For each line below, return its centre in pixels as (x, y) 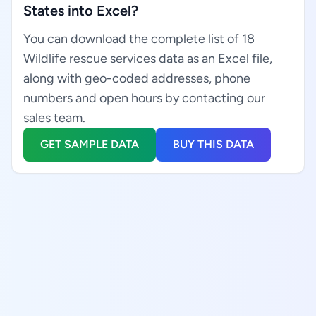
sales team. (54, 118)
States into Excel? (81, 11)
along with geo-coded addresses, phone (137, 78)
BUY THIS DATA (213, 144)
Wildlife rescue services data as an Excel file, (148, 59)
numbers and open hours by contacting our (144, 98)
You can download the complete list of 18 (139, 39)
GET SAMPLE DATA (90, 144)
